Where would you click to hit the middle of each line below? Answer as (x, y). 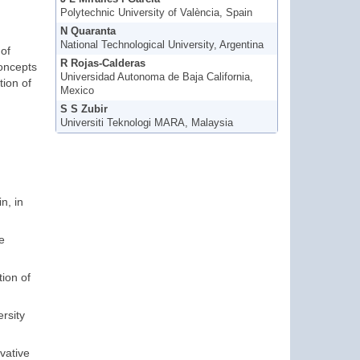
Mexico (77, 91)
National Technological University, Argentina (162, 45)
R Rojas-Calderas (102, 64)
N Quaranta (88, 32)
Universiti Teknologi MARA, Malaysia (146, 123)
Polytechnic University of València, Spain (156, 13)
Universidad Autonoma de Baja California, (156, 78)
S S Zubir (84, 110)
